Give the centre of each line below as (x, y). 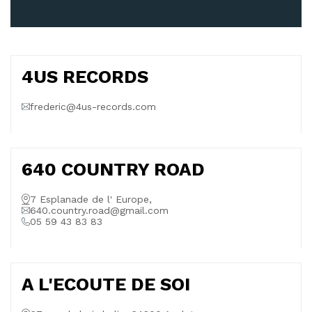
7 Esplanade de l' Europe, (91, 199)
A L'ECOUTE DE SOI (106, 284)
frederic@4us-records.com (93, 107)
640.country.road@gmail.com (99, 210)
